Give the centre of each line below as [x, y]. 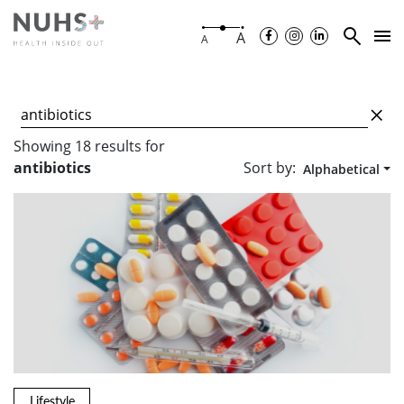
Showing [44, 147]
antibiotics [52, 168]
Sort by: [270, 168]
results [118, 147]
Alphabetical [342, 170]
